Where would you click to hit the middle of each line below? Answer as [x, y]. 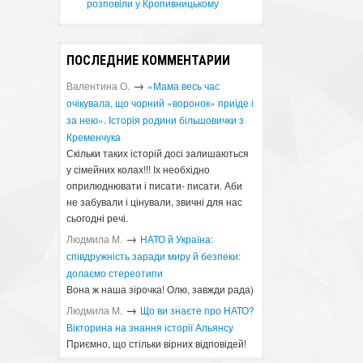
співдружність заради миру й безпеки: [154, 256]
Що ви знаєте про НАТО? [198, 310]
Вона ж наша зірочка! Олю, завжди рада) [160, 289]
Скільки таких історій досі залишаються [158, 153]
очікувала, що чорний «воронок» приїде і [160, 102]
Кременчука [94, 137]
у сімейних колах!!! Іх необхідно [139, 169]
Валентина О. [98, 85]
